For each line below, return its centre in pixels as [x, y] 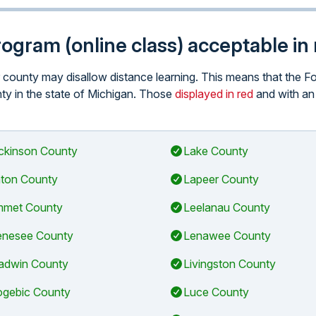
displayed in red [214, 94]
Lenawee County [227, 236]
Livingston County [230, 264]
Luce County [216, 292]
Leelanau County [227, 207]
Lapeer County [221, 179]
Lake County [216, 151]
